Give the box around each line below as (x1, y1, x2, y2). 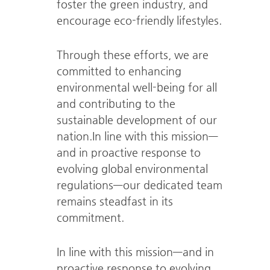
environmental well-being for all (56, 81, 217, 93)
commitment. (56, 211, 124, 224)
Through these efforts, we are (56, 48, 209, 61)
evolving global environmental (56, 162, 208, 175)
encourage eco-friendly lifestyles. (56, 14, 222, 27)
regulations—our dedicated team (56, 178, 222, 191)
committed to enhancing (56, 64, 181, 77)
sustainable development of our (56, 113, 217, 126)
